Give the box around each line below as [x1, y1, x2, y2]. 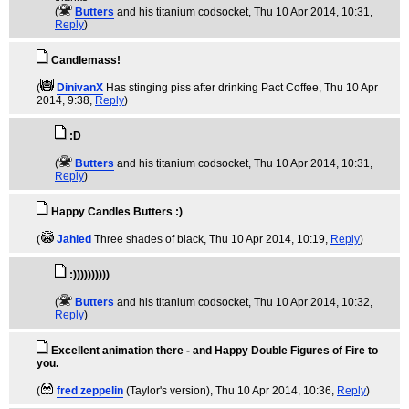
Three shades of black [94, 233, 204, 246]
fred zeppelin [57, 384, 123, 397]
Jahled [57, 233, 91, 246]
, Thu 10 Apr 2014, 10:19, [204, 233, 330, 246]
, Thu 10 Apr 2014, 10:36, [210, 384, 337, 397]
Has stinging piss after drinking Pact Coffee [106, 81, 319, 94]
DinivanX [57, 81, 103, 94]
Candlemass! [51, 54, 121, 67]
